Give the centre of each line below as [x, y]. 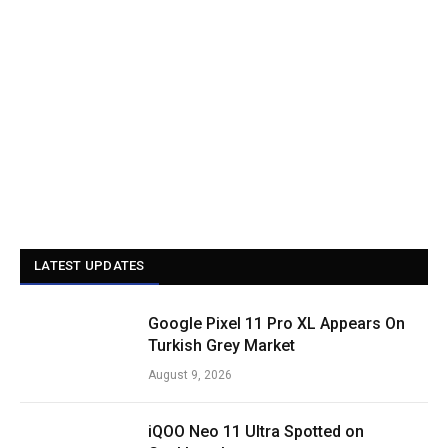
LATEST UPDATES [89, 266]
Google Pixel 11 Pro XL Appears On [276, 324]
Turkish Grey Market [221, 346]
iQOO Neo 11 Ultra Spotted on [256, 432]
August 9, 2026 [190, 375]
